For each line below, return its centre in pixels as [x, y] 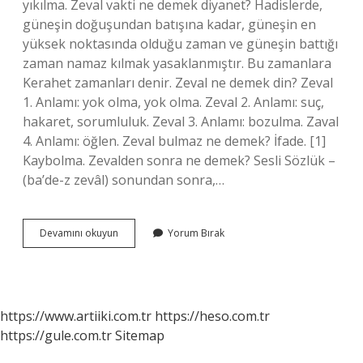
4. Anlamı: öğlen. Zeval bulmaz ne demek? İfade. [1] [174, 141]
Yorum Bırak [196, 233]
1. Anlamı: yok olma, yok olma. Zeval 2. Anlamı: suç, [173, 102]
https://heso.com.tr [212, 316]
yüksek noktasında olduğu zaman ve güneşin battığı [180, 44]
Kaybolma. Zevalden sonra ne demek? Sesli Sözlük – [179, 160]
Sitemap [140, 335]
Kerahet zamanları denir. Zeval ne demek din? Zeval [178, 83]
